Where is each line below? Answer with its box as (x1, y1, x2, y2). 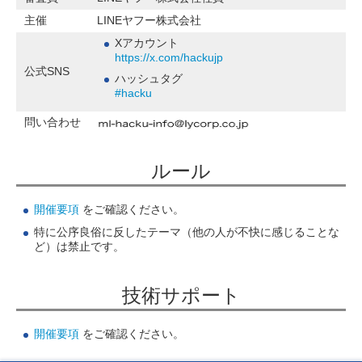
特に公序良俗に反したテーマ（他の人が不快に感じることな (34, 225, 339, 239)
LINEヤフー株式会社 (97, 14, 201, 27)
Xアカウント (115, 36, 179, 50)
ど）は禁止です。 (34, 240, 124, 254)
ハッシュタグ (115, 72, 183, 86)
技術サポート (121, 284, 241, 307)
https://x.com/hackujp (115, 51, 223, 65)
